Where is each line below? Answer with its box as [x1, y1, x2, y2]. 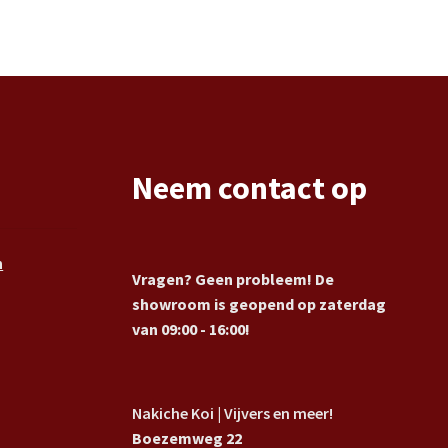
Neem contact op [132, 168, 368, 209]
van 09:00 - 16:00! [132, 318, 251, 339]
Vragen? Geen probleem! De [132, 268, 335, 289]
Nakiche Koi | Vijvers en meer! [132, 402, 334, 423]
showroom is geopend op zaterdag [132, 293, 387, 314]
